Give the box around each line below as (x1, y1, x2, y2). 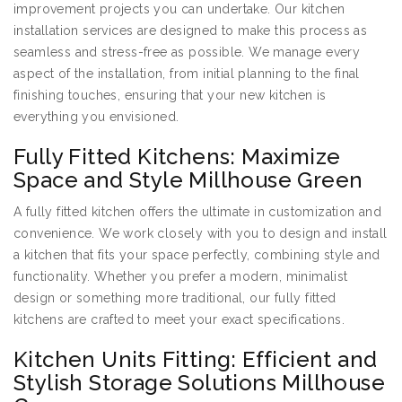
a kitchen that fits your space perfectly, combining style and (13, 248, 380, 263)
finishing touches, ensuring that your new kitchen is (13, 88, 327, 103)
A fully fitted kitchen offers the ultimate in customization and (13, 205, 382, 220)
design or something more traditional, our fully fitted (13, 291, 336, 306)
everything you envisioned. (13, 109, 179, 125)
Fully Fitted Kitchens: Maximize (13, 144, 341, 170)
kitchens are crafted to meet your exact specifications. (13, 312, 345, 328)
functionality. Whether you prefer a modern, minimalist (13, 269, 348, 284)
